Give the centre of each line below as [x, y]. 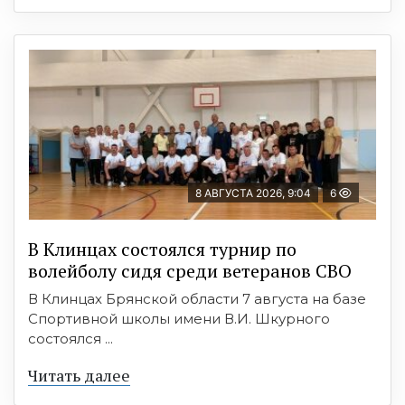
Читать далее [79, 376]
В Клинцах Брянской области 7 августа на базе [197, 299]
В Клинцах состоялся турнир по [162, 250]
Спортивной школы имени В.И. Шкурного [179, 319]
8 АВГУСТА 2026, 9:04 [253, 193]
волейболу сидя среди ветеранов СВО [190, 271]
